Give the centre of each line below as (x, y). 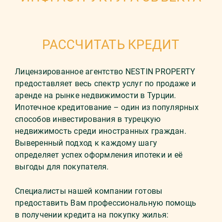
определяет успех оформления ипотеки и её (99, 155)
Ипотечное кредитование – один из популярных (107, 107)
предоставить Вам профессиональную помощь (106, 203)
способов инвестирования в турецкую (88, 119)
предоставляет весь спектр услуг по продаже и (105, 83)
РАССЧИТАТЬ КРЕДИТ (111, 45)
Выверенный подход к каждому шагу (86, 143)
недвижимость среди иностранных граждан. (101, 131)
